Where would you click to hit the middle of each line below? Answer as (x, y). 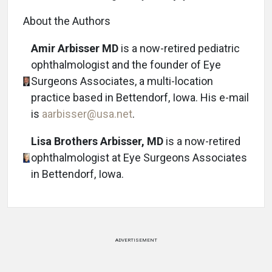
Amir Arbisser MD (75, 49)
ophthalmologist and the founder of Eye (126, 65)
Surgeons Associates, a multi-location (122, 81)
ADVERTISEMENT (136, 240)
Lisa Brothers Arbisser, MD (97, 141)
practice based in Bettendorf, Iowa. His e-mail (140, 98)
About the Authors (67, 21)
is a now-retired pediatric (179, 49)
